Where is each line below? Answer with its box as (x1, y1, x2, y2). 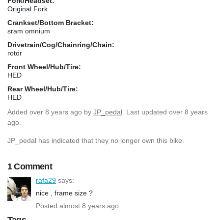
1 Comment (7, 161, 52, 171)
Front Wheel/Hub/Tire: (7, 62, 81, 71)
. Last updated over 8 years (122, 108, 208, 116)
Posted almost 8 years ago (36, 201, 119, 210)
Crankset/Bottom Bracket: (7, 18, 94, 27)
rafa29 (36, 176, 56, 184)
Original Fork (7, 4, 48, 13)
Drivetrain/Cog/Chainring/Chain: (7, 40, 114, 49)
